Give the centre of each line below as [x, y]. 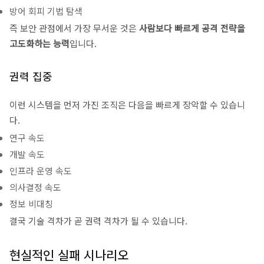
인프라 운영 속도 [41, 171]
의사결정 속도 [35, 187]
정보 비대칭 [31, 204]
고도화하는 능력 [39, 43]
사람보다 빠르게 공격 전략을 [192, 28]
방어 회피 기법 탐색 [46, 11]
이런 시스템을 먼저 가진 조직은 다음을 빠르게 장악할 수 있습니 [127, 105]
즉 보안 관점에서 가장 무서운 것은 [74, 28]
